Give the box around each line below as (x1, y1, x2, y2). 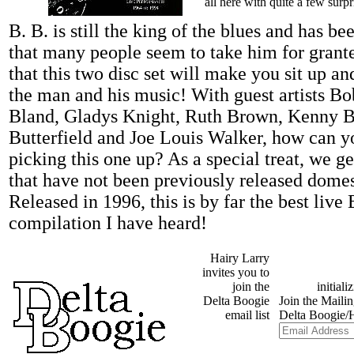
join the (232, 280, 269, 294)
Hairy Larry (210, 251, 269, 265)
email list (225, 308, 269, 322)
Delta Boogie (203, 294, 269, 308)
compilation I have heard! (9, 213, 207, 234)
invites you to (202, 265, 269, 280)
